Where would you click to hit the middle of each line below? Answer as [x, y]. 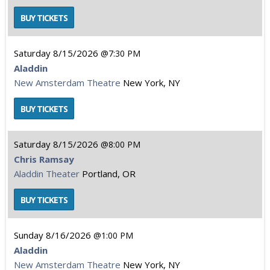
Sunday [29, 235]
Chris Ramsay [44, 159]
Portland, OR [109, 174]
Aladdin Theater [47, 174]
